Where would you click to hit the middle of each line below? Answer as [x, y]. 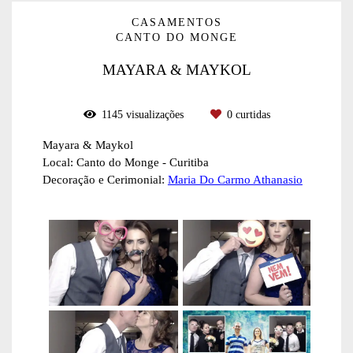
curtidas [251, 114]
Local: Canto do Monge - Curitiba [125, 162]
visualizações [154, 114]
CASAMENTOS [176, 22]
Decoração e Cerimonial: [105, 179]
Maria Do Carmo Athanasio [235, 179]
